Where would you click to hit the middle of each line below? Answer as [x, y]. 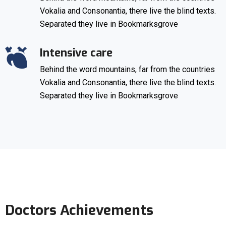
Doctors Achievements [79, 210]
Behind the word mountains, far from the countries [127, 69]
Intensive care [76, 52]
